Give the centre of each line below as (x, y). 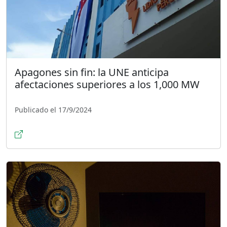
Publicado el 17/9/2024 (53, 109)
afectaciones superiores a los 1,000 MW (107, 84)
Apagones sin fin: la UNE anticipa (92, 72)
